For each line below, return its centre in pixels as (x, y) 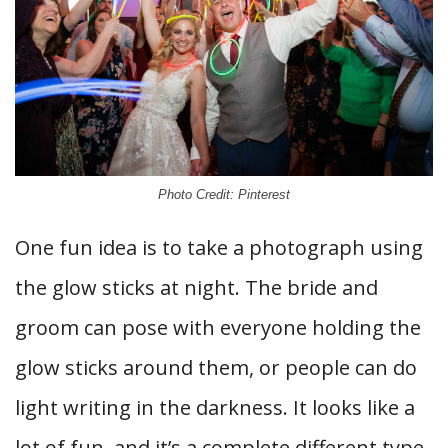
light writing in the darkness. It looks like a (215, 407)
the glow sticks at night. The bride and (196, 287)
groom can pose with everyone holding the (218, 327)
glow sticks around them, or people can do (216, 367)
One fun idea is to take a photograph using (219, 247)
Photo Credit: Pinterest (224, 194)
